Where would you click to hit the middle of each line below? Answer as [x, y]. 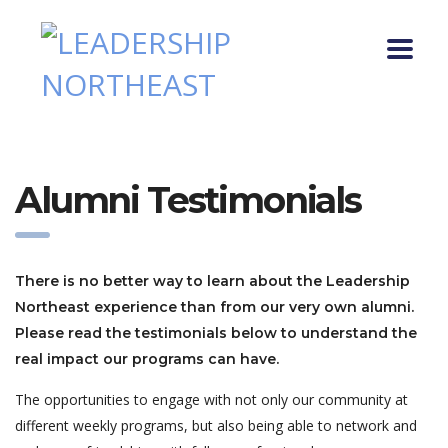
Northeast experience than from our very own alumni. [214, 307]
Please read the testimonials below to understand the [216, 333]
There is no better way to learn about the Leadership [212, 281]
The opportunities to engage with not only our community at [211, 399]
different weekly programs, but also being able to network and [216, 425]
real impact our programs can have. [147, 359]
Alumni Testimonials [188, 200]
